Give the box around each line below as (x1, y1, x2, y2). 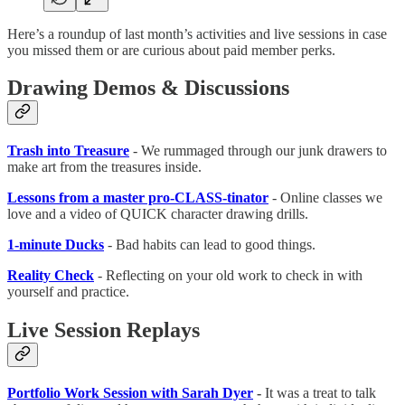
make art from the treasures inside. (7, 159, 202, 175)
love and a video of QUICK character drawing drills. (7, 206, 308, 222)
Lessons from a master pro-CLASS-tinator (7, 190, 268, 206)
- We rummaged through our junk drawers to (129, 143, 387, 159)
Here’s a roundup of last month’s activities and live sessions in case (7, 25, 387, 42)
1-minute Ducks (7, 237, 104, 253)
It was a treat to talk (265, 385, 376, 401)
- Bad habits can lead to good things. (104, 237, 316, 253)
